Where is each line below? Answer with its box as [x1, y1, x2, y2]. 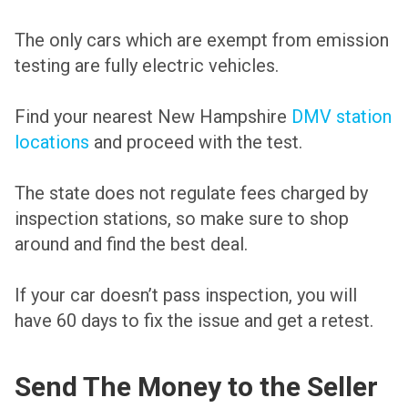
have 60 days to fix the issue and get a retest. [15, 310, 373, 332]
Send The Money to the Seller [15, 371, 378, 403]
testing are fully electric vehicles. [15, 55, 279, 77]
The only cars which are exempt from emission [15, 29, 389, 52]
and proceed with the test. [89, 131, 302, 154]
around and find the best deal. [15, 233, 248, 256]
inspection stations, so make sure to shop [15, 208, 349, 230]
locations [15, 131, 89, 154]
